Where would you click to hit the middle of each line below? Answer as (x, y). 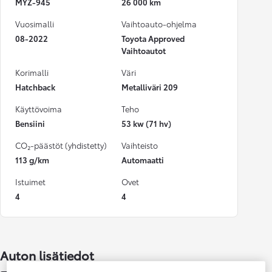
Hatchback (35, 87)
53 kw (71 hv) (146, 124)
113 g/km (32, 160)
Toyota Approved (153, 39)
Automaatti (143, 160)
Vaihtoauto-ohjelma (159, 24)
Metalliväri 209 (150, 87)
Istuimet (30, 182)
